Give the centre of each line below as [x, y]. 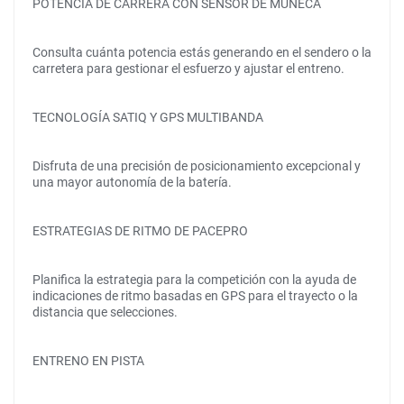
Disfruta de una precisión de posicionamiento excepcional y [197, 166]
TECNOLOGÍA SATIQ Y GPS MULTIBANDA [148, 117]
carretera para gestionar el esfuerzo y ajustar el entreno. [188, 69]
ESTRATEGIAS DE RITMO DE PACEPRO [140, 231]
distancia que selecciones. [105, 312]
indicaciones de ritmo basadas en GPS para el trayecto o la [195, 296]
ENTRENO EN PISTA [88, 361]
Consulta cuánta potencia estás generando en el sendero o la [202, 52]
